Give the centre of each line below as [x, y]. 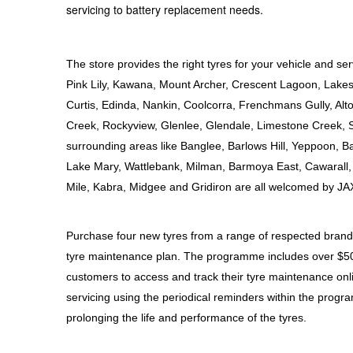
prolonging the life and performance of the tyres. [186, 318]
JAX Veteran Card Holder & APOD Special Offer [161, 297]
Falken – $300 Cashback [93, 74]
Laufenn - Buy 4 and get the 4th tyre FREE [145, 130]
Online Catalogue [71, 186]
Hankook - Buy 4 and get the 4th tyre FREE [147, 18]
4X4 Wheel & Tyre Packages [103, 242]
